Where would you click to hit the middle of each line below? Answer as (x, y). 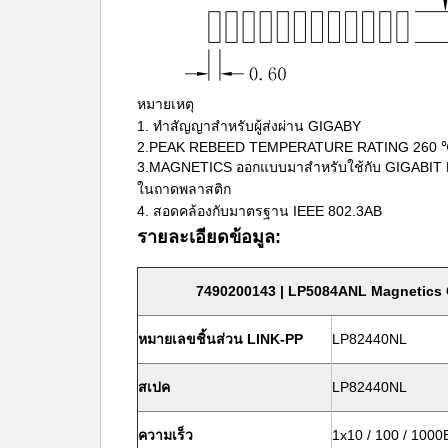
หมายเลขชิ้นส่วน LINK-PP (220, 339)
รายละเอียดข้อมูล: (209, 237)
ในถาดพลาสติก (184, 189)
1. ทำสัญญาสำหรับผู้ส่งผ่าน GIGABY (249, 126)
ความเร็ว (165, 435)
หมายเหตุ (165, 104)
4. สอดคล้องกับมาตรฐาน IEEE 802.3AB (259, 211)
